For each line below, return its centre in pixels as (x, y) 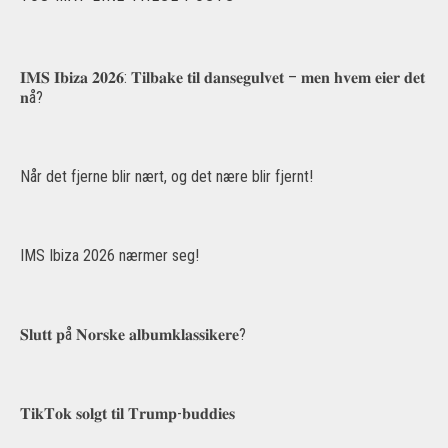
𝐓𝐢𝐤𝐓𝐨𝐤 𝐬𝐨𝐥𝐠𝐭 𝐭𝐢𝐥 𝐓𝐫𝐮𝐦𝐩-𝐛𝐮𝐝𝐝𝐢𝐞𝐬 (127, 414)
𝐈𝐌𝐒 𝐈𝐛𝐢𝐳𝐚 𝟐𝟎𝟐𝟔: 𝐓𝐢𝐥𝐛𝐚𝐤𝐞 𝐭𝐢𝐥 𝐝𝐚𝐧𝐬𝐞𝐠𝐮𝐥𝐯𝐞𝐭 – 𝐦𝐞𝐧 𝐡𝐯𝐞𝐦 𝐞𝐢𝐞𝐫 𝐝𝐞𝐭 (222, 78)
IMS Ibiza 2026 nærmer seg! (109, 256)
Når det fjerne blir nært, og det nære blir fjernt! (166, 177)
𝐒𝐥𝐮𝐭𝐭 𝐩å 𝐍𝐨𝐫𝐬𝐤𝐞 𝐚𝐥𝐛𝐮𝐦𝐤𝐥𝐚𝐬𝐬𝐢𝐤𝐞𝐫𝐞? (133, 335)
